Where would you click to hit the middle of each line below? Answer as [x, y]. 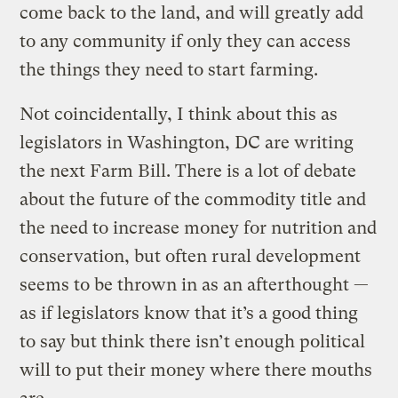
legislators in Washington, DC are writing [187, 142]
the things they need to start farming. [169, 69]
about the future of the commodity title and [193, 199]
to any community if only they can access [186, 41]
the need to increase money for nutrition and [199, 227]
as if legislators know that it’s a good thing [189, 313]
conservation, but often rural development [191, 256]
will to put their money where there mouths [196, 370]
